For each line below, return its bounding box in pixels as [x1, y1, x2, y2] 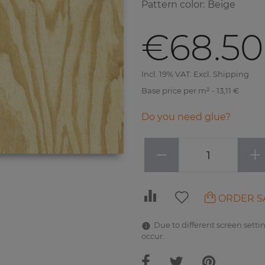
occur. [141, 232, 164, 241]
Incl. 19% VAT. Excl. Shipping [141, 70, 249, 79]
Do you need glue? [141, 111, 231, 122]
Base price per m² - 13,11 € [141, 86, 239, 95]
